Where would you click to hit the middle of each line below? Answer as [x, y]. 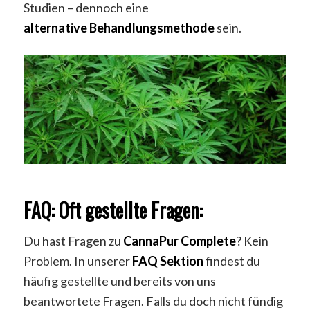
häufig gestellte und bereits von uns [119, 281]
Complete [208, 241]
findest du [231, 261]
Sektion [181, 261]
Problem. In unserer [77, 261]
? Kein [252, 241]
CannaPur [151, 241]
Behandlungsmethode [152, 27]
